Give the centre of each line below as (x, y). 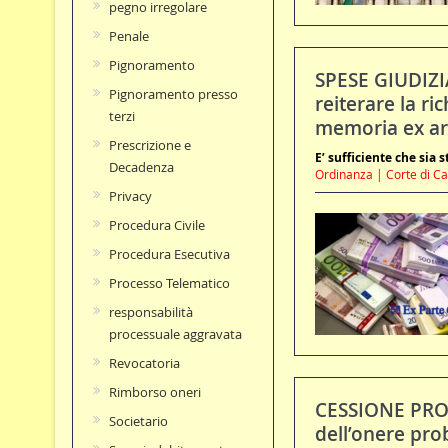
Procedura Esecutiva (169, 254)
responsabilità (150, 312)
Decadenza (141, 167)
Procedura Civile (156, 225)
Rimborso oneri (154, 392)
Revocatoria (144, 363)
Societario (138, 421)
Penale (128, 36)
